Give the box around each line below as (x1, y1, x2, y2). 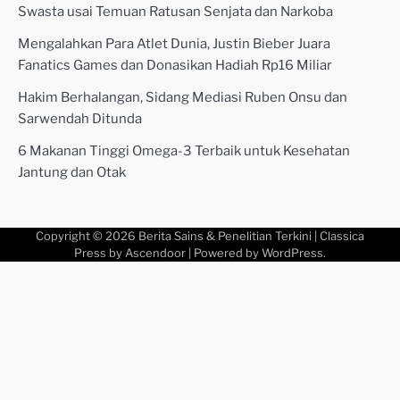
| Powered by (186, 246, 262, 260)
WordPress (262, 246, 323, 260)
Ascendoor (125, 246, 186, 260)
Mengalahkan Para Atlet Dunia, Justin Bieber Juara (18, 35, 330, 52)
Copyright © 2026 (36, 229, 138, 243)
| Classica (312, 229, 364, 243)
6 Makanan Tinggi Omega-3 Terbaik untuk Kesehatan (18, 142, 350, 159)
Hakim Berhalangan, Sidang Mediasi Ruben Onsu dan (18, 88, 347, 105)
